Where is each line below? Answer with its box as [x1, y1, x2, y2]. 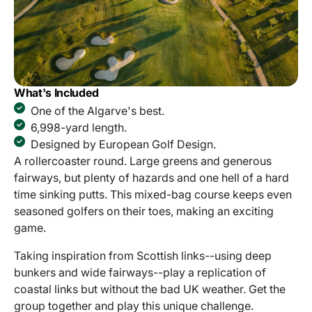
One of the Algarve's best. [31, 103, 164, 118]
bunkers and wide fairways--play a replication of [14, 265, 266, 279]
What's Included [14, 85, 99, 100]
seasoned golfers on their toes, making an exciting [14, 203, 274, 218]
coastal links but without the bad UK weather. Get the [14, 281, 286, 296]
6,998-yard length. [31, 120, 127, 134]
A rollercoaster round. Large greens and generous [14, 153, 272, 168]
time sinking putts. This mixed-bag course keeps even [14, 187, 292, 201]
